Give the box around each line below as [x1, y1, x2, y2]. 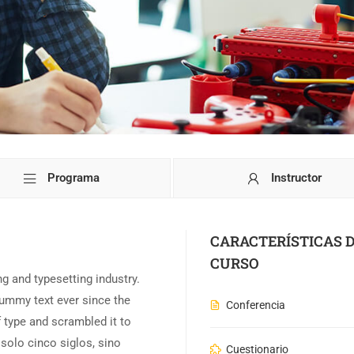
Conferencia [225, 299, 285, 312]
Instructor [271, 171, 322, 186]
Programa [47, 171, 100, 186]
